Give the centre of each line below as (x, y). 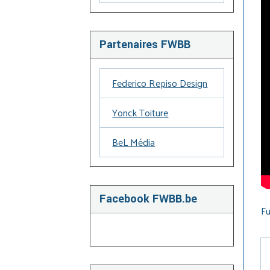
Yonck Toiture (140, 112)
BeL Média (134, 142)
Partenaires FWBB (145, 45)
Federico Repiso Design (160, 83)
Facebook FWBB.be (149, 199)
